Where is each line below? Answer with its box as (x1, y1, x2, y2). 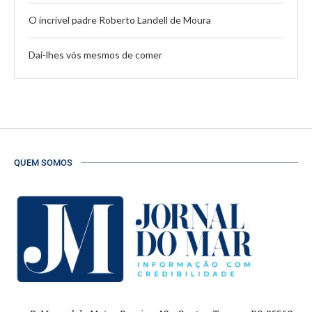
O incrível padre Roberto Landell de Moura (29, 13, 211, 26)
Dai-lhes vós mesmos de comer (29, 48, 162, 61)
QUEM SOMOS (14, 157, 72, 168)
